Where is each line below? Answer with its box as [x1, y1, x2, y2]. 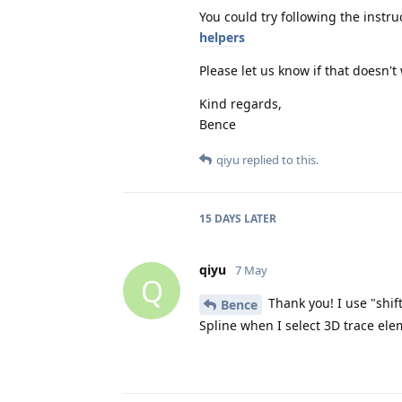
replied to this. [240, 152, 319, 169]
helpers [199, 29, 245, 47]
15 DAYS [199, 211, 241, 227]
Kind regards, [199, 95, 282, 113]
